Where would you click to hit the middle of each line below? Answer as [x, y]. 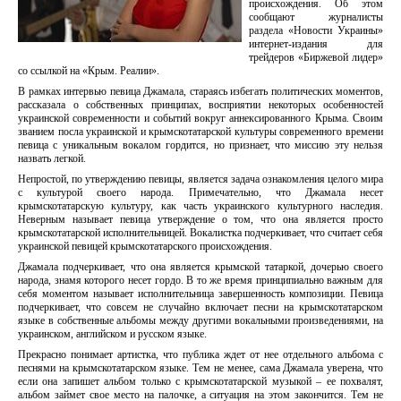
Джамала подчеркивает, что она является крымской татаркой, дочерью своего [200, 267]
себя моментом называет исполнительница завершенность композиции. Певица [200, 294]
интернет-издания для [316, 44]
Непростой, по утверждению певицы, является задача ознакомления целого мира [200, 179]
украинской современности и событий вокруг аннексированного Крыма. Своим [200, 118]
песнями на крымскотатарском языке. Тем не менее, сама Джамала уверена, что [200, 368]
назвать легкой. [52, 158]
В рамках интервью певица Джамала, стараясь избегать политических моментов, [200, 91]
